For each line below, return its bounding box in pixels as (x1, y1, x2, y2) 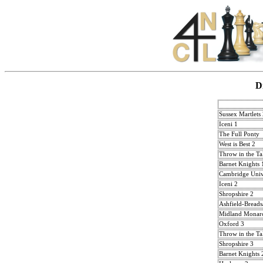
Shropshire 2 (219, 190, 254, 197)
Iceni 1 (219, 120, 238, 127)
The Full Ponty (219, 130, 259, 137)
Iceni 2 (219, 180, 238, 187)
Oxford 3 (219, 220, 244, 227)
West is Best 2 (219, 140, 255, 147)
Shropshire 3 (219, 240, 254, 247)
